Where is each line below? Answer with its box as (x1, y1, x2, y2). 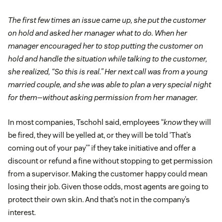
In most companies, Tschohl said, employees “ (8, 117, 164, 127)
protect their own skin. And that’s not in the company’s (8, 195, 190, 205)
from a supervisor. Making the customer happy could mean (8, 169, 208, 179)
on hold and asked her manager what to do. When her (8, 28, 187, 38)
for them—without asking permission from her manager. (8, 93, 198, 103)
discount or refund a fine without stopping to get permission (8, 156, 213, 166)
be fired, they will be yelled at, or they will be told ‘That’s (8, 130, 191, 140)
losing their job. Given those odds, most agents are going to (8, 182, 209, 192)
